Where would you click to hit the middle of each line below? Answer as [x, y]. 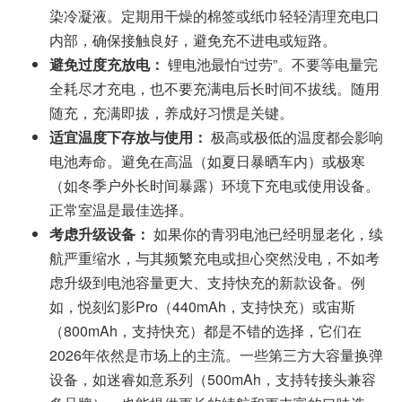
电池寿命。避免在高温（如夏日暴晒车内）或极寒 [207, 162]
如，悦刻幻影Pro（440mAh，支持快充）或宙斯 [202, 307]
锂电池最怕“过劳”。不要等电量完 [271, 65]
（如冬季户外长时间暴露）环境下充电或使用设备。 [214, 186]
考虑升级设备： [100, 234]
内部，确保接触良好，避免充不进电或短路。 [193, 40]
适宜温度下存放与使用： [128, 137]
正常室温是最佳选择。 [121, 210]
